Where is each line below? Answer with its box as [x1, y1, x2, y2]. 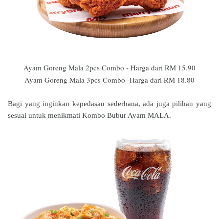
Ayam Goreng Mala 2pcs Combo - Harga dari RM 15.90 [23, 63, 196, 72]
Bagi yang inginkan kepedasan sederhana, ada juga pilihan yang [8, 100, 211, 108]
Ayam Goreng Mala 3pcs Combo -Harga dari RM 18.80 [24, 75, 195, 85]
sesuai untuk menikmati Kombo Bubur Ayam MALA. [8, 111, 171, 119]
